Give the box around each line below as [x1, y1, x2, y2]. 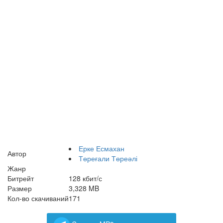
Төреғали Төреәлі [79, 153, 137, 163]
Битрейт [7, 173, 34, 183]
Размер [7, 183, 32, 193]
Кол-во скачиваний [7, 193, 69, 203]
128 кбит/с [69, 173, 102, 183]
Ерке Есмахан [79, 143, 124, 153]
